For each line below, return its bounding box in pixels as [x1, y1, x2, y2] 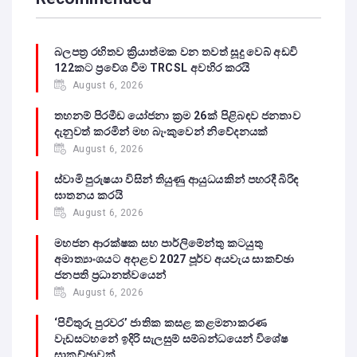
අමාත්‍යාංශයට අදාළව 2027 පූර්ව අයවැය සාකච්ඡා [54, 252, 295, 265]
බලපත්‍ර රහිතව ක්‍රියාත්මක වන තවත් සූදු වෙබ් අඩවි [54, 45, 298, 58]
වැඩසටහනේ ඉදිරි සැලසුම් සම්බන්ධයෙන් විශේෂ [54, 331, 288, 345]
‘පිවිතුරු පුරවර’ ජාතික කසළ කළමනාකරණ [54, 316, 268, 329]
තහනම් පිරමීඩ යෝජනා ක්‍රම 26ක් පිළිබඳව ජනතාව [54, 108, 301, 122]
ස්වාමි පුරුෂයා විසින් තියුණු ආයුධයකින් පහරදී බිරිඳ [54, 172, 299, 186]
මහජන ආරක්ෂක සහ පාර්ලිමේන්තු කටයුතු [54, 236, 263, 249]
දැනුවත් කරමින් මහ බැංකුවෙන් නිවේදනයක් [54, 124, 269, 138]
